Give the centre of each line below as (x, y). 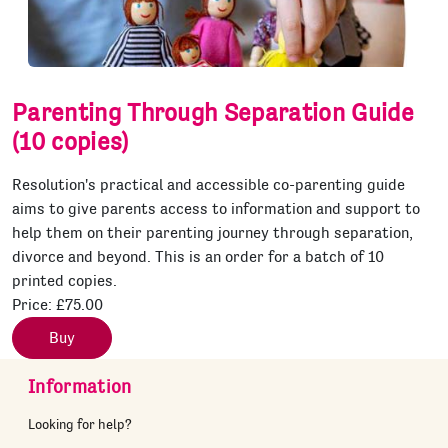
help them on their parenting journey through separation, (212, 232)
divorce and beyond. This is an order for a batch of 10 (198, 256)
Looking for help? (80, 423)
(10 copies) (70, 141)
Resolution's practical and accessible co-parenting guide (208, 184)
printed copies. (64, 280)
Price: (34, 304)
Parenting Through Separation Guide (213, 112)
